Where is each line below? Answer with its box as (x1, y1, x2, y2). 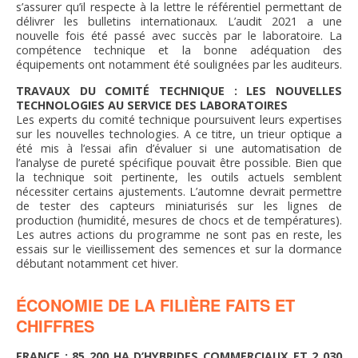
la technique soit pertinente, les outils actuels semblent (16, 169, 342, 185)
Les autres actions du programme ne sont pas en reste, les (16, 227, 342, 243)
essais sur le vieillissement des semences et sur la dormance (16, 241, 342, 257)
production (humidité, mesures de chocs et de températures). (16, 213, 342, 229)
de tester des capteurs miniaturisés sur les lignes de (16, 198, 342, 214)
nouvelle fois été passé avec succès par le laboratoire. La (16, 28, 342, 44)
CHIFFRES (16, 314, 94, 338)
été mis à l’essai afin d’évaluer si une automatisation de (16, 141, 342, 157)
